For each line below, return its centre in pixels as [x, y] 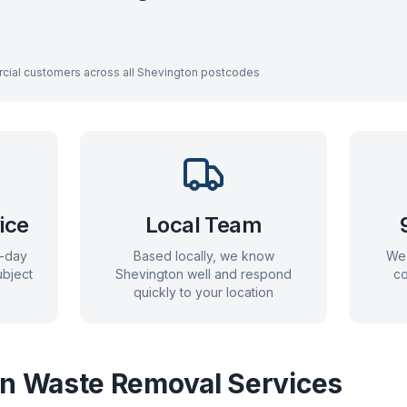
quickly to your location [203, 292]
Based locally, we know [203, 256]
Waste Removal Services [179, 383]
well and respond [238, 274]
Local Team [203, 225]
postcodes [229, 72]
